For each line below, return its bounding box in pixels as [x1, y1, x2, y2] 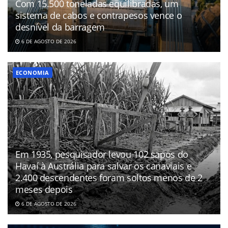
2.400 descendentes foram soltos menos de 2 [15, 172, 203, 184]
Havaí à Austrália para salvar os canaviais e [15, 160, 192, 173]
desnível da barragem [15, 21, 105, 34]
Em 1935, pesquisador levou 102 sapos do [15, 148, 188, 161]
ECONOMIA [16, 69, 49, 77]
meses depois [15, 183, 73, 196]
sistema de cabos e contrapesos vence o [15, 9, 182, 22]
